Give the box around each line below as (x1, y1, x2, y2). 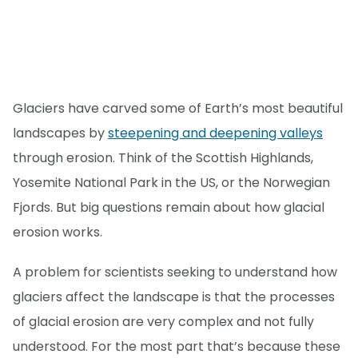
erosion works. (13, 223, 102, 242)
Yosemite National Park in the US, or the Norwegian (13, 173, 330, 193)
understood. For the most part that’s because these (13, 337, 340, 356)
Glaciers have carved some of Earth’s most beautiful (13, 99, 343, 118)
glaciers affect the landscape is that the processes (13, 288, 335, 307)
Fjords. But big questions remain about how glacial (13, 198, 324, 217)
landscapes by (13, 124, 108, 143)
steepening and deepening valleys (108, 124, 323, 143)
